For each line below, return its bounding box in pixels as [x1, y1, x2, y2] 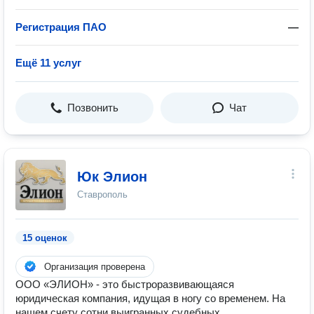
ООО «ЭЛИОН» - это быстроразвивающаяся [15, 278, 234, 290]
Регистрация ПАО [15, 21, 107, 33]
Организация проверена [44, 261, 145, 272]
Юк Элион [77, 169, 147, 184]
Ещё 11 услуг [15, 57, 81, 69]
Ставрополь [77, 189, 128, 200]
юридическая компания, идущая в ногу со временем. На [15, 292, 285, 304]
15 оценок [22, 233, 67, 243]
